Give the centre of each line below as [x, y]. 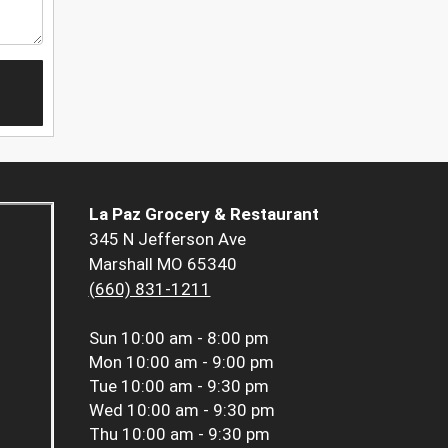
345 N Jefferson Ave [167, 239]
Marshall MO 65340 [162, 264]
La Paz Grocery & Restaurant [203, 214]
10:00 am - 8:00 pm [194, 338]
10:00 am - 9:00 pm [199, 362]
